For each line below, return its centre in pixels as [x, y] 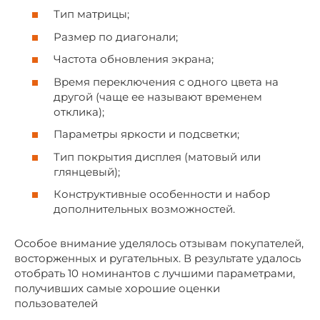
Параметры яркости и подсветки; [146, 134]
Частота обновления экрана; [134, 59]
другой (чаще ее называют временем [158, 96]
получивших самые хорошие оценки [117, 289]
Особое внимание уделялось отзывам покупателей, [159, 244]
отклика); [79, 111]
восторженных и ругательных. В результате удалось [157, 259]
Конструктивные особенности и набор [162, 194]
